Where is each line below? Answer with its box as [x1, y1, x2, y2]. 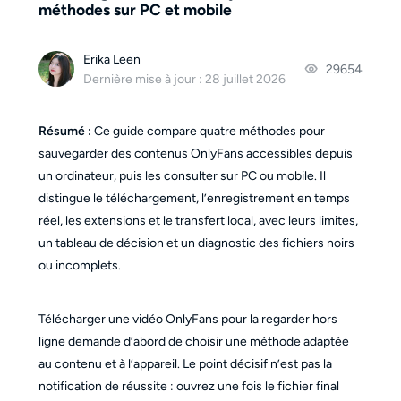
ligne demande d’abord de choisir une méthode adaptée [38, 334, 349, 350]
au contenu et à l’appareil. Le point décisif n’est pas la [38, 356, 332, 372]
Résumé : [38, 124, 91, 140]
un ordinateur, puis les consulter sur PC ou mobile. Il [38, 168, 326, 184]
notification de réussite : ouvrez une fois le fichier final [38, 379, 339, 395]
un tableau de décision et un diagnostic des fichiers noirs [38, 235, 354, 252]
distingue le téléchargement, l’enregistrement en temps [38, 191, 350, 207]
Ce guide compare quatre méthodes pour [90, 124, 325, 140]
